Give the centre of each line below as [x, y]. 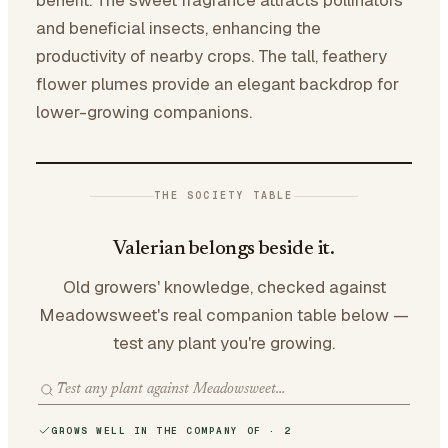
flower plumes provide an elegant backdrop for [217, 84]
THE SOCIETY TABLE [224, 195]
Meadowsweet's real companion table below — [224, 315]
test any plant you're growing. [224, 343]
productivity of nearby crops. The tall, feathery [211, 56]
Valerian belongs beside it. [224, 249]
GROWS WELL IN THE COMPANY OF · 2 [171, 430]
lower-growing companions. [144, 112]
